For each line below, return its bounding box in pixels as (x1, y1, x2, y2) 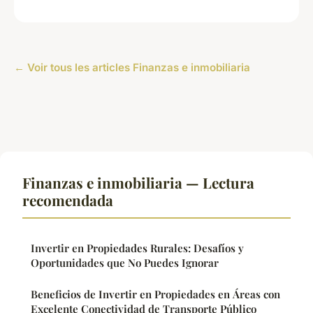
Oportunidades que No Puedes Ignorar (31, 255, 219, 270)
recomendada (22, 189, 113, 210)
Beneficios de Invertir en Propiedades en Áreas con (31, 286, 280, 301)
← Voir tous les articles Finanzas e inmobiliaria (14, 60, 250, 74)
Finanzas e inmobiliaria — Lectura (22, 172, 254, 192)
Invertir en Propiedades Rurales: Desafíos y (31, 240, 244, 255)
